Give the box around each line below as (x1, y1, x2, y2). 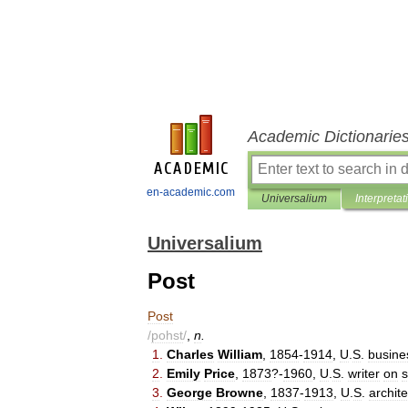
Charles (167, 347, 214, 362)
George (167, 385, 212, 400)
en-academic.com (147, 186, 235, 199)
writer (348, 366, 380, 381)
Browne (216, 385, 263, 400)
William (218, 347, 262, 362)
